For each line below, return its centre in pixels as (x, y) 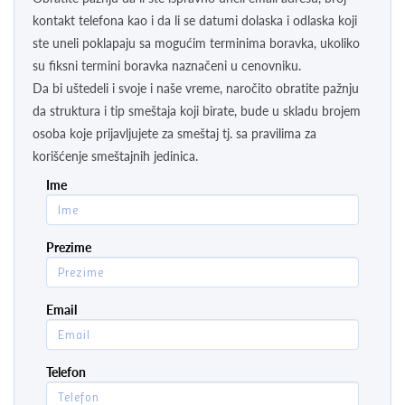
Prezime (69, 247)
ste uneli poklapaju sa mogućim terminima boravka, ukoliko (196, 42)
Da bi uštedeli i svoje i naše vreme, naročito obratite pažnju (196, 88)
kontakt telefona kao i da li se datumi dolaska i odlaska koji (195, 20)
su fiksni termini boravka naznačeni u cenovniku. (167, 65)
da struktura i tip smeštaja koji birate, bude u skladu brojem (197, 110)
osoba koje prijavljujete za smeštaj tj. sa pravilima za (174, 133)
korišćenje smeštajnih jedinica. (115, 155)
